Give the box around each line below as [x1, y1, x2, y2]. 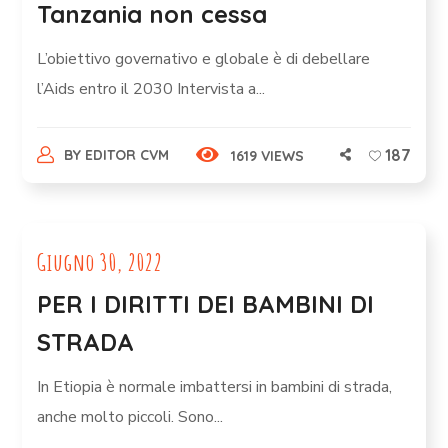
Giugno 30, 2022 [37, 247, 164, 277]
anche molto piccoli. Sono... [37, 406, 224, 428]
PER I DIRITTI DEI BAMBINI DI [37, 289, 375, 319]
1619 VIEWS [230, 147, 304, 165]
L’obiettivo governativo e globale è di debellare [37, 48, 371, 70]
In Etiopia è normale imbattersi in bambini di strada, [37, 376, 393, 398]
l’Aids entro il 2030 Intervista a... [37, 78, 266, 100]
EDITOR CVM [84, 146, 169, 164]
